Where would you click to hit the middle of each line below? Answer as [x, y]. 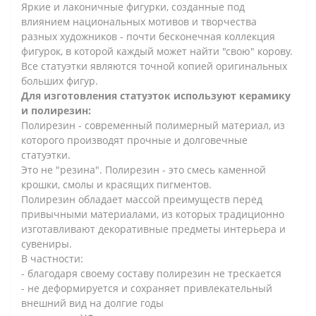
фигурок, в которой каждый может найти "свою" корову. [157, 51]
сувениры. [47, 243]
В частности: [52, 258]
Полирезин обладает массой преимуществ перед [142, 199]
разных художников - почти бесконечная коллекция [148, 36]
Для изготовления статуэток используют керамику [156, 95]
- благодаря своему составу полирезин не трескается [151, 273]
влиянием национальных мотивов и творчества [139, 21]
